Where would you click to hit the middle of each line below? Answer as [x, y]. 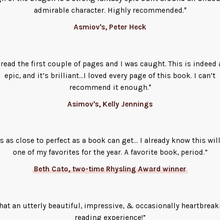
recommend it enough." [110, 87]
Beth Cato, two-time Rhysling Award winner [110, 169]
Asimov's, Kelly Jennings [110, 104]
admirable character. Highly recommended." [110, 11]
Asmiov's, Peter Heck [110, 27]
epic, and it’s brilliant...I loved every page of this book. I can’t [110, 75]
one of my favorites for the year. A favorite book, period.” [110, 152]
